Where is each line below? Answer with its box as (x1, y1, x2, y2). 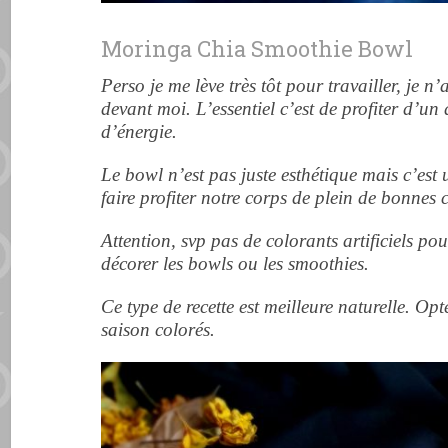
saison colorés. (101, 318, 216, 340)
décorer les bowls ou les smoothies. (101, 252, 370, 274)
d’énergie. (101, 120, 178, 142)
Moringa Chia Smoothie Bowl (101, 33, 419, 63)
